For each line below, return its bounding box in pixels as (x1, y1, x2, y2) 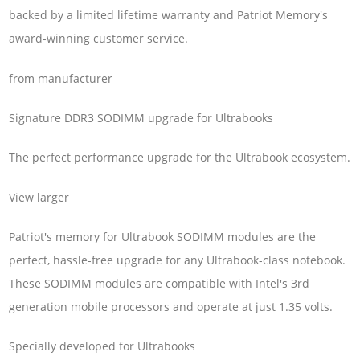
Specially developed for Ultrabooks (9, 338, 196, 354)
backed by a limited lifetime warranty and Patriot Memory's (9, 7, 329, 23)
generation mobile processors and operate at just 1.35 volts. (9, 298, 333, 314)
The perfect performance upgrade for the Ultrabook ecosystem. (9, 149, 351, 166)
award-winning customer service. (9, 31, 189, 47)
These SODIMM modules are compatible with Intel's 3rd (9, 275, 310, 291)
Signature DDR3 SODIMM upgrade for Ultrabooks (9, 109, 274, 125)
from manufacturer (9, 70, 113, 86)
